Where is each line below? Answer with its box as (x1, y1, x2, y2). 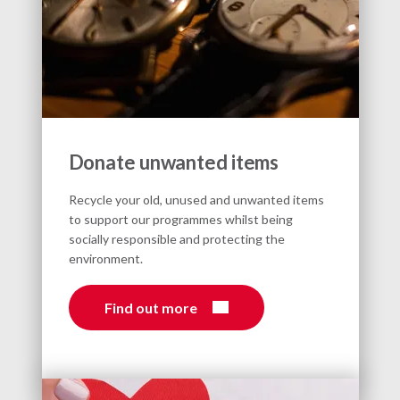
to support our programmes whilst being (68, 211, 293, 227)
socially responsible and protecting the (68, 230, 285, 246)
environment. (68, 250, 143, 266)
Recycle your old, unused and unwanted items (68, 191, 324, 207)
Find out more (104, 298, 197, 316)
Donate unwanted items (68, 149, 279, 174)
